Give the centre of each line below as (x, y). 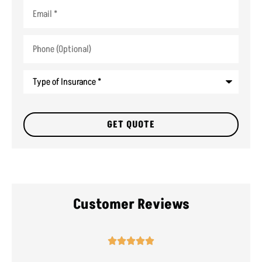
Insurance (41, 93)
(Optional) (42, 48)
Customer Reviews (131, 204)
